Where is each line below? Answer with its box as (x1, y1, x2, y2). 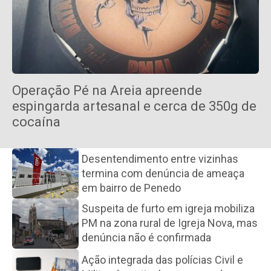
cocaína (12, 114, 60, 130)
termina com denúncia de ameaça (82, 166, 244, 180)
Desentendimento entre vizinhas (82, 152, 238, 165)
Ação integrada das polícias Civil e (82, 253, 243, 266)
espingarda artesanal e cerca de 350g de (12, 99, 256, 114)
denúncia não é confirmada (82, 231, 211, 244)
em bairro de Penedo (82, 181, 181, 194)
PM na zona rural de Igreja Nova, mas (82, 217, 258, 230)
